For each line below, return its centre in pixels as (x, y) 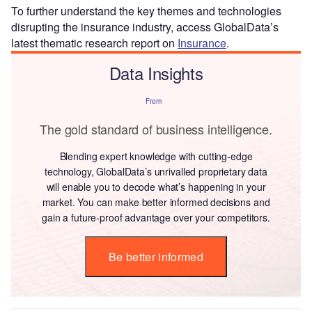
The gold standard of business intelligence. (156, 128)
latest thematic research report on (94, 42)
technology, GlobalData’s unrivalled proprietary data (156, 171)
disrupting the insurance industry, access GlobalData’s (145, 26)
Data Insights (156, 72)
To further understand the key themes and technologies (146, 10)
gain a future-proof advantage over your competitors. (156, 217)
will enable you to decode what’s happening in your (156, 186)
